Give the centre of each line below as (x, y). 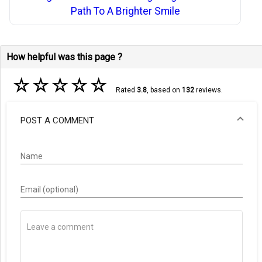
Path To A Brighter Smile (125, 11)
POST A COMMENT (57, 121)
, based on (164, 90)
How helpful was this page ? (64, 57)
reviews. (208, 90)
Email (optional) (49, 189)
